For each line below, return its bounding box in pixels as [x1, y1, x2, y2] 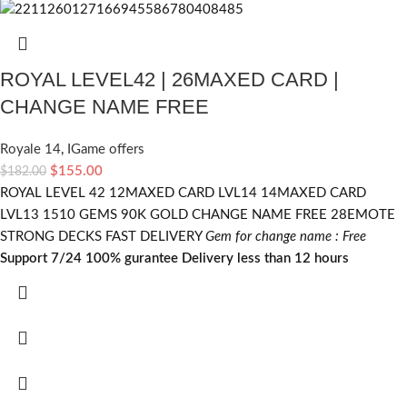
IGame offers [67, 143, 144, 157]
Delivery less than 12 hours [182, 252, 349, 266]
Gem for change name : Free [205, 230, 366, 244]
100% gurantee [85, 252, 178, 266]
